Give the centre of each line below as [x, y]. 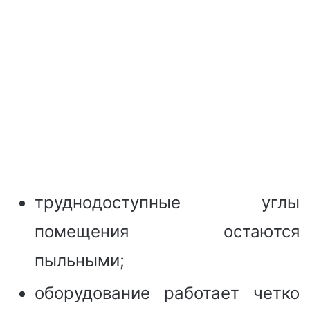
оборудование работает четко [167, 293]
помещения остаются [167, 231]
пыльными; [80, 260]
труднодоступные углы [167, 202]
